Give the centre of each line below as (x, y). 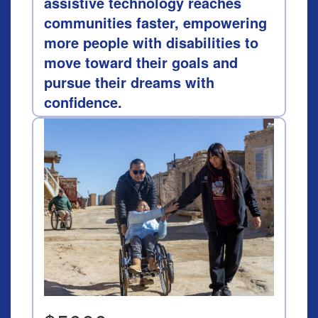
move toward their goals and (141, 62)
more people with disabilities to (151, 42)
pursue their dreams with (129, 82)
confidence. (83, 102)
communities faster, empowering (155, 22)
